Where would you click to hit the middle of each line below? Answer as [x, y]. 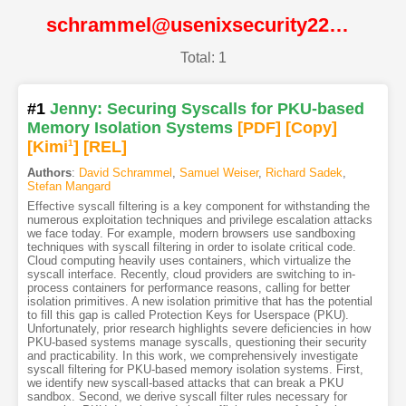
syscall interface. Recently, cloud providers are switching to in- [191, 275]
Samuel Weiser [218, 173]
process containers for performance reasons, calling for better [188, 288]
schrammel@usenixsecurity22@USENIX [339, 24]
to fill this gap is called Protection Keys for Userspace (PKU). [188, 315]
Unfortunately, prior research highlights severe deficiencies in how [198, 329]
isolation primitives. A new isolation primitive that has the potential [199, 302]
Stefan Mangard [68, 187]
